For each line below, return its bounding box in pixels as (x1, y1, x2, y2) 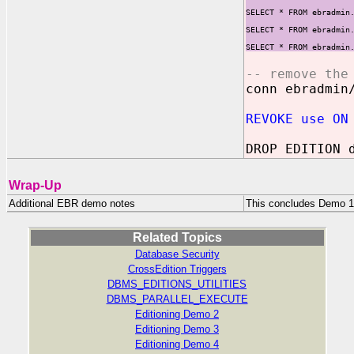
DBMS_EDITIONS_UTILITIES (107, 278, 247, 290)
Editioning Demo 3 (135, 323, 219, 335)
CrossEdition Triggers (127, 263, 227, 275)
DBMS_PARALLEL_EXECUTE (106, 293, 248, 305)
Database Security (134, 248, 220, 260)
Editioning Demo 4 (135, 338, 219, 350)
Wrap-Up (9, 179, 62, 192)
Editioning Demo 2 (135, 308, 219, 320)
